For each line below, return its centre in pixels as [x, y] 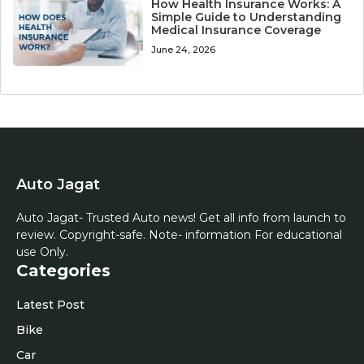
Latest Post [50, 304]
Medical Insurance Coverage [236, 30]
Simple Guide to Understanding [247, 17]
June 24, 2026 [184, 49]
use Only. [42, 251]
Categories [63, 270]
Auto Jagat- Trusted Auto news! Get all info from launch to [181, 217]
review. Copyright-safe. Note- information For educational [179, 234]
